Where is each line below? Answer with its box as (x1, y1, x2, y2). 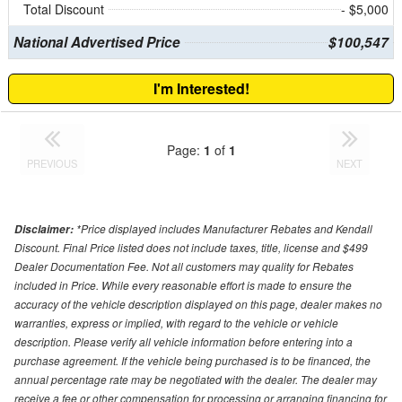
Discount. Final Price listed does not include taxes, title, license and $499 (14, 240, 368, 256)
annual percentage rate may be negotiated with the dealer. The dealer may (14, 371, 377, 388)
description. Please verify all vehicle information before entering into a (14, 334, 353, 350)
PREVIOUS (27, 156, 78, 171)
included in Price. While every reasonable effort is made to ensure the (14, 277, 352, 293)
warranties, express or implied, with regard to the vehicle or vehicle (14, 315, 338, 331)
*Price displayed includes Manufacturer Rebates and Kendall (76, 221, 372, 237)
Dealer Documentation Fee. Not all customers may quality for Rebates (14, 258, 354, 275)
